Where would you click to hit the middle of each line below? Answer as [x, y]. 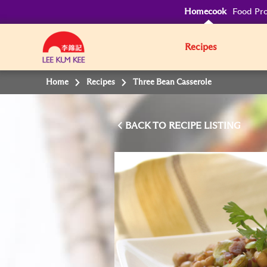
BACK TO [147, 126]
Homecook [206, 12]
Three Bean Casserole [173, 82]
